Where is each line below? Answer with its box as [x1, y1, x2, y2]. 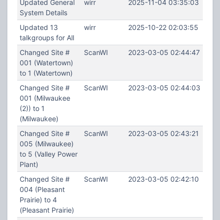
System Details [19, 8, 67, 17]
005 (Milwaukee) [19, 139, 74, 148]
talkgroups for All [19, 33, 74, 42]
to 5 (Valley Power [19, 150, 78, 158]
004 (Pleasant [19, 185, 65, 193]
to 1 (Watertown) [19, 69, 73, 77]
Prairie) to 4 [19, 195, 57, 204]
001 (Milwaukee [19, 94, 70, 102]
